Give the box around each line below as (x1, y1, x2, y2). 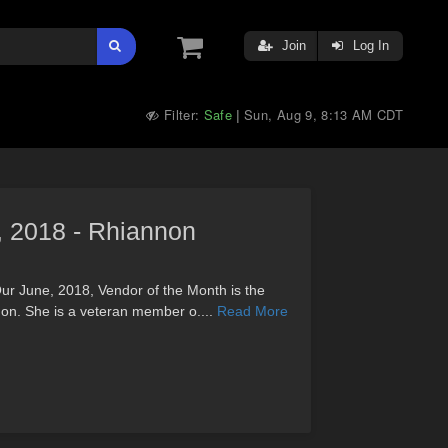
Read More (217, 303, 288, 319)
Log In (349, 38, 389, 53)
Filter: (159, 105, 204, 124)
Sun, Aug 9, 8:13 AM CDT (244, 105, 403, 124)
